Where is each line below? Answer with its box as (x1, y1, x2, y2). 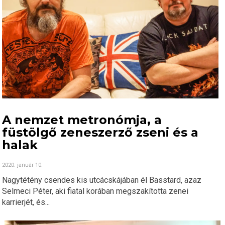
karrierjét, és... (2, 197, 50, 207)
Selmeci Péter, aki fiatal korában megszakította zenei (2, 186, 189, 196)
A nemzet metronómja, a (2, 113, 162, 128)
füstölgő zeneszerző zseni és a (2, 125, 199, 140)
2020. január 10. (2, 162, 43, 169)
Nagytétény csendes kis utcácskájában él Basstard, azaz (2, 175, 202, 185)
